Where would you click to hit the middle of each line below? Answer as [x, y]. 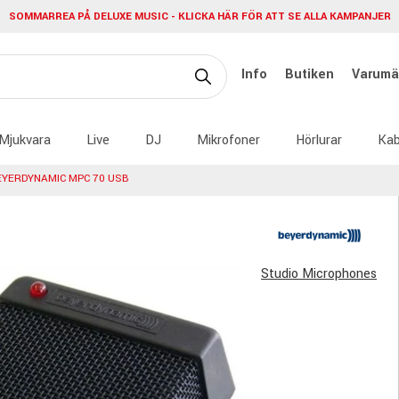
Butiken [311, 74]
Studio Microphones [319, 274]
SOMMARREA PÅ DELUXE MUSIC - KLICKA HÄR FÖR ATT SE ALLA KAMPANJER [199, 17]
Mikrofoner [228, 140]
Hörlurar [319, 140]
